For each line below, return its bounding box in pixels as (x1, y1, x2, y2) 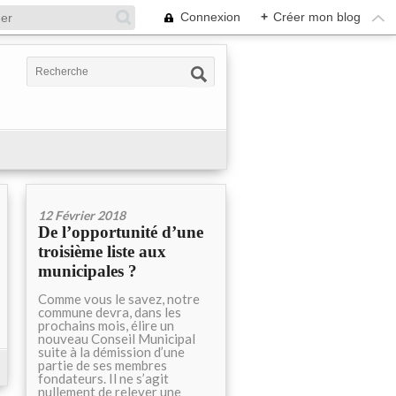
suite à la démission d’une (38, 344, 185, 360)
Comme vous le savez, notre (38, 291, 200, 307)
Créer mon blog (273, 10, 361, 24)
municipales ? (38, 262, 137, 280)
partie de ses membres (38, 357, 167, 373)
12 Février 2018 (38, 208, 126, 223)
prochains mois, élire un (38, 317, 174, 333)
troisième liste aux (38, 242, 166, 261)
